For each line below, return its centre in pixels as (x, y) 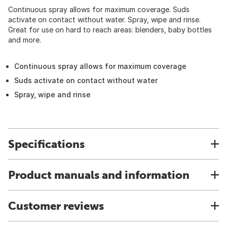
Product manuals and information (99, 175)
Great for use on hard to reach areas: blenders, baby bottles (110, 30)
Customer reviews (56, 206)
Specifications (46, 144)
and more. (25, 40)
